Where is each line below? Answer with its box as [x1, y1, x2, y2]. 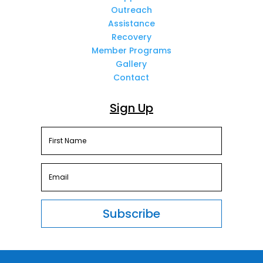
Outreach [110, 4, 152, 16]
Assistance [107, 17, 155, 29]
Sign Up [109, 99, 153, 116]
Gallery [116, 58, 147, 70]
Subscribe [102, 205, 160, 222]
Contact [113, 71, 150, 83]
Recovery [111, 31, 151, 43]
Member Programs [91, 44, 171, 56]
